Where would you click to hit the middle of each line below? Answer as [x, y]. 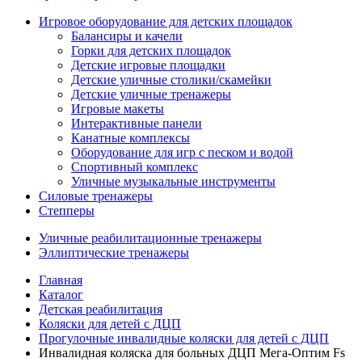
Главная [61, 280]
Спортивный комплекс [135, 167]
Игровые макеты [118, 109]
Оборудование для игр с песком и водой [182, 152]
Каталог [61, 295]
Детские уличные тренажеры [151, 94]
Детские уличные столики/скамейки [171, 80]
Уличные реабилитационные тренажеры [150, 238]
